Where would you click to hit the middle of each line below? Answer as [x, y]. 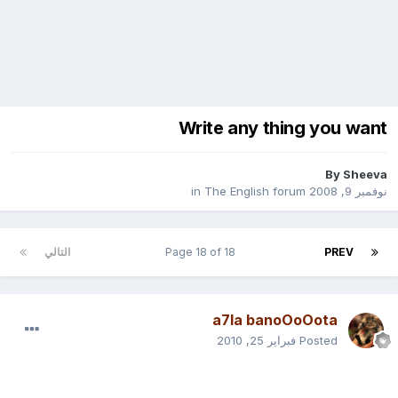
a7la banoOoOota [279, 320]
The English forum [259, 191]
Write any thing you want [286, 128]
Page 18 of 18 [203, 252]
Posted [322, 341]
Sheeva [369, 175]
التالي [61, 252]
